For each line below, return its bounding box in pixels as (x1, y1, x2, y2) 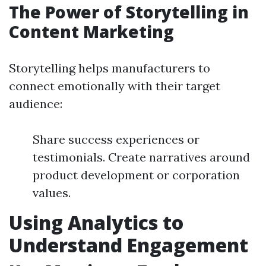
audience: (9, 96, 62, 111)
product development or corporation (33, 167, 240, 182)
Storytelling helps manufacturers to (9, 61, 210, 75)
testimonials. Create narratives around (33, 150, 250, 164)
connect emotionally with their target (9, 78, 220, 93)
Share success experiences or (33, 132, 199, 147)
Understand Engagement (9, 232, 248, 258)
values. (33, 185, 71, 200)
